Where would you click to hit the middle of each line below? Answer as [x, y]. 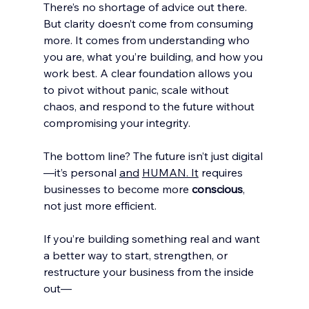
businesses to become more [117, 189]
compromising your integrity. [117, 123]
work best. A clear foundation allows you [149, 73]
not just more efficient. [100, 206]
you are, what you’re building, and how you [154, 57]
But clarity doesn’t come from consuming [149, 23]
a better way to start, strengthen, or [137, 255]
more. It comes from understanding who [148, 40]
